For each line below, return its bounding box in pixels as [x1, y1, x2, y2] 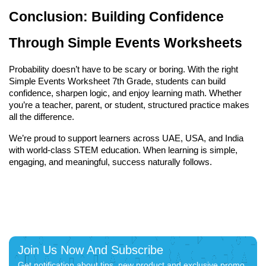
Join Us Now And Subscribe [18, 243, 163, 256]
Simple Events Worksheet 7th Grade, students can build [9, 76, 226, 86]
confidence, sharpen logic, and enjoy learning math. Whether [9, 88, 242, 98]
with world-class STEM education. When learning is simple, [9, 145, 237, 155]
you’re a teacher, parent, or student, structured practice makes [9, 100, 249, 110]
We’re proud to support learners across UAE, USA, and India [9, 133, 243, 143]
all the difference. [9, 112, 74, 122]
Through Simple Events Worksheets [9, 34, 242, 50]
